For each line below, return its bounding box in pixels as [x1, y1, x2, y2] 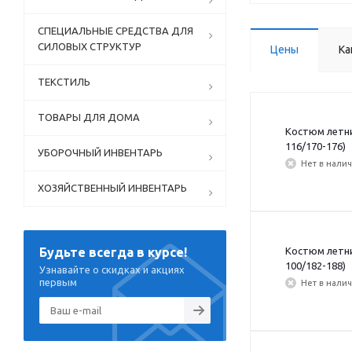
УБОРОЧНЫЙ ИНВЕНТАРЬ [38, 147, 163, 158]
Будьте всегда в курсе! [39, 245, 187, 259]
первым [39, 277, 77, 288]
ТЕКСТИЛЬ [38, 76, 90, 87]
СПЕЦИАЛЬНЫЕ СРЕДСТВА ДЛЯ [38, 25, 193, 36]
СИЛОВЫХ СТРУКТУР [38, 41, 141, 52]
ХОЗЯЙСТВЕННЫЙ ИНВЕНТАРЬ [38, 182, 187, 193]
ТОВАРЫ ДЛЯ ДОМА [38, 112, 140, 123]
